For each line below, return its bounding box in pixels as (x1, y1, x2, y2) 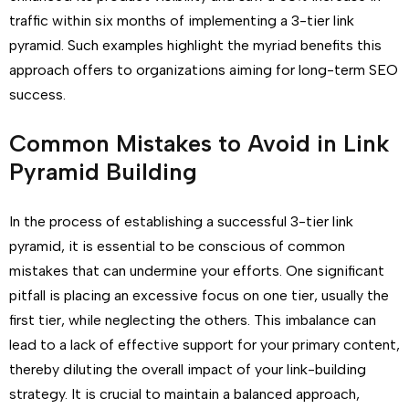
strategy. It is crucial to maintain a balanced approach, (9, 385, 360, 403)
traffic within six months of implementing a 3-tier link (9, 12, 354, 29)
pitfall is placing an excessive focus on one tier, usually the (9, 287, 389, 304)
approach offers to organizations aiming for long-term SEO (9, 61, 398, 79)
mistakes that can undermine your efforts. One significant (9, 262, 384, 279)
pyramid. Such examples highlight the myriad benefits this (9, 37, 382, 54)
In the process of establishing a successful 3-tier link (9, 213, 353, 230)
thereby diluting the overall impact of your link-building (9, 361, 366, 378)
